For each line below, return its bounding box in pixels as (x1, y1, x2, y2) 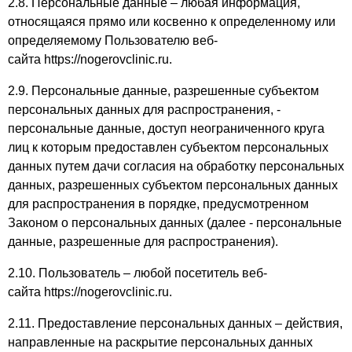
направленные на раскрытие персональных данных (8, 335, 313, 349)
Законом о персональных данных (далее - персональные (8, 216, 342, 229)
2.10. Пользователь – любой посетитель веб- (8, 266, 267, 280)
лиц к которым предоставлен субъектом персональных (8, 141, 328, 154)
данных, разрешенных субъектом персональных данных (8, 178, 338, 192)
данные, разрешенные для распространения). (8, 235, 278, 248)
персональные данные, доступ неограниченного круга (8, 122, 324, 135)
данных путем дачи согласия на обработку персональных (8, 159, 344, 173)
